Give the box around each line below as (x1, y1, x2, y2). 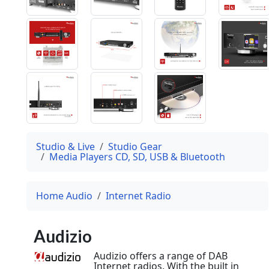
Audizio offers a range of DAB (94, 249, 228, 262)
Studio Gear (108, 139, 162, 153)
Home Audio (36, 189, 92, 202)
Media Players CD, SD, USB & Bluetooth (49, 150, 225, 163)
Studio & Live (36, 139, 95, 153)
